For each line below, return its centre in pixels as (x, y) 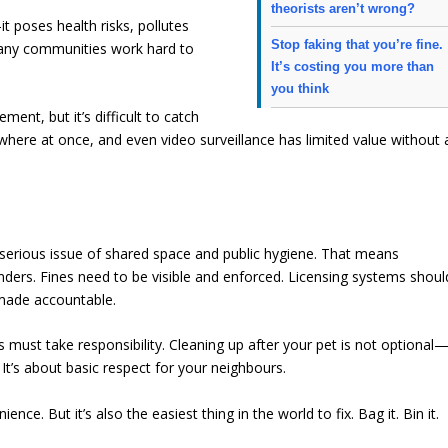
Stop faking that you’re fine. (357, 45)
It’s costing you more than (353, 67)
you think (300, 89)
